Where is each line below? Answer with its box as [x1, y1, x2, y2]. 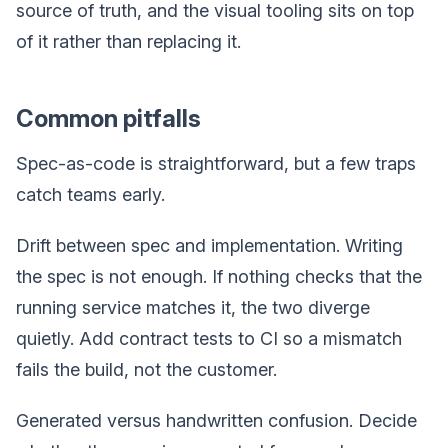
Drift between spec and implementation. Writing [16, 234, 403, 256]
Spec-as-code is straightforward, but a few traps [16, 152, 416, 174]
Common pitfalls [16, 103, 201, 133]
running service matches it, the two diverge [16, 296, 370, 318]
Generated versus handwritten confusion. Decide [16, 409, 417, 431]
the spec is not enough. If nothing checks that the [16, 265, 422, 287]
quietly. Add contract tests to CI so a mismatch [16, 327, 402, 349]
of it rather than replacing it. [16, 30, 241, 52]
